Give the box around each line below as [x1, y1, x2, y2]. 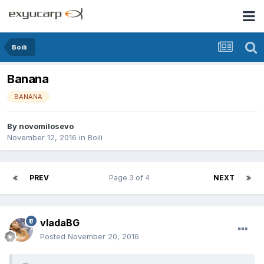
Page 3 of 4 [109, 173, 153, 183]
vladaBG [40, 217, 80, 229]
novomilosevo [19, 121, 74, 131]
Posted [40, 232, 68, 242]
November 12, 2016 [7, 133, 77, 143]
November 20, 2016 [68, 232, 139, 242]
